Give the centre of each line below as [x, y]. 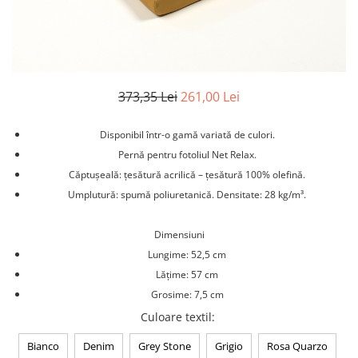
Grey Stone [164, 346]
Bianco [43, 346]
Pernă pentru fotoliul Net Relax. [187, 154]
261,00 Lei [210, 96]
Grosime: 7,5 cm [187, 294]
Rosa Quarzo [297, 346]
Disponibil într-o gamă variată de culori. [187, 134]
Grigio [229, 346]
